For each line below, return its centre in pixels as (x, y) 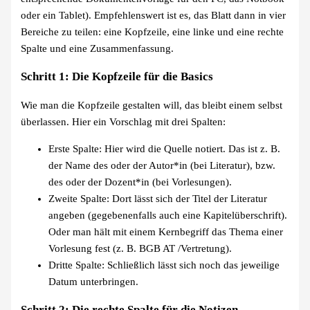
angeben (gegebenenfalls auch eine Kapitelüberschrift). (168, 216)
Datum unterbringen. (94, 282)
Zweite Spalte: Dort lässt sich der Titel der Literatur (158, 199)
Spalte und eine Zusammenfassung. (98, 49)
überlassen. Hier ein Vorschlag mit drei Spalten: (124, 122)
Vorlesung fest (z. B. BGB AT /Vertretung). (140, 249)
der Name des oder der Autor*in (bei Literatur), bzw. (162, 166)
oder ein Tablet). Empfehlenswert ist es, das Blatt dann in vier (154, 16)
